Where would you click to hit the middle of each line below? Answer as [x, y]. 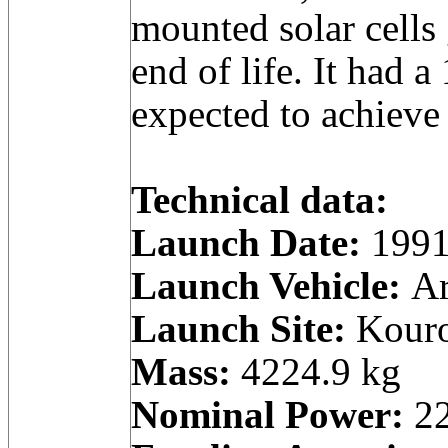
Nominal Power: [267, 414]
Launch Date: [246, 242]
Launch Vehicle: [266, 285]
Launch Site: [238, 328]
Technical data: [259, 199]
